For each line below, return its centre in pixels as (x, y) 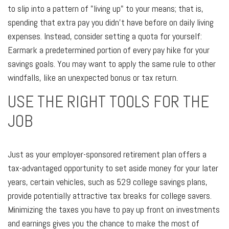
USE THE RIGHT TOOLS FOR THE (108, 101)
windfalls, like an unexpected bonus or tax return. (93, 77)
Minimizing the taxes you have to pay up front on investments (114, 210)
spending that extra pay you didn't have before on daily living (111, 22)
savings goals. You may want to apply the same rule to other (112, 63)
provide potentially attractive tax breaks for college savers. (110, 196)
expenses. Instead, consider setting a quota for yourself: (105, 36)
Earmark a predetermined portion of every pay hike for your (109, 50)
